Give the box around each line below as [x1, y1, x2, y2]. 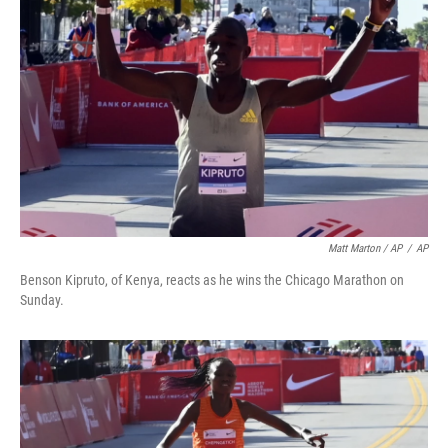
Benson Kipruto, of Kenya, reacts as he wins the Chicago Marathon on [20, 271, 404, 288]
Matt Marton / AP [328, 241, 402, 255]
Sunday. [20, 291, 64, 308]
